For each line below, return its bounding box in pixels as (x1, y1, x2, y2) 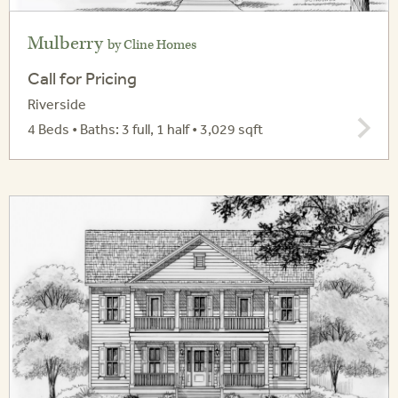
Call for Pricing (28, 68, 137, 89)
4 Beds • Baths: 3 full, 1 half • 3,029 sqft (28, 120, 263, 139)
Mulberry (28, 32, 107, 56)
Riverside (28, 95, 86, 114)
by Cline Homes (107, 36, 196, 54)
